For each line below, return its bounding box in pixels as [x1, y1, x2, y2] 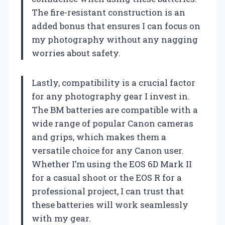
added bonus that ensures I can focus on [32, 20, 200, 32]
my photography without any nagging [32, 33, 198, 45]
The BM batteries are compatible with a [32, 103, 198, 116]
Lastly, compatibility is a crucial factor [32, 76, 195, 88]
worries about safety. [32, 47, 121, 59]
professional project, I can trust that [32, 185, 184, 197]
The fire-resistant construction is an [32, 6, 185, 18]
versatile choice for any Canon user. [32, 144, 184, 156]
